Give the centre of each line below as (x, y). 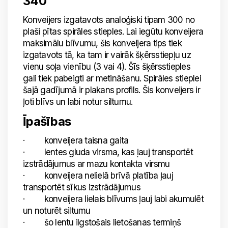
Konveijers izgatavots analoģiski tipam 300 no (109, 20)
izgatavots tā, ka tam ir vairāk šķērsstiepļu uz (107, 55)
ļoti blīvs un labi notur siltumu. (78, 102)
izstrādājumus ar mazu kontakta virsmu (96, 164)
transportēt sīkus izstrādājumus (82, 187)
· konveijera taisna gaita (76, 140)
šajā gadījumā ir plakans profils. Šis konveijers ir (111, 90)
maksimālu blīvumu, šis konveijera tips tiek (102, 43)
